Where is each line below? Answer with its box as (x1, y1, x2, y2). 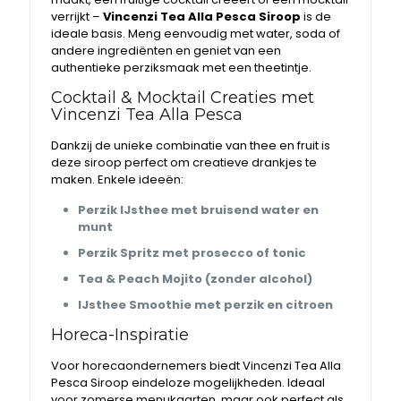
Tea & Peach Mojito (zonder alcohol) (78, 270, 313, 287)
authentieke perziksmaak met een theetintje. (51, 59, 312, 76)
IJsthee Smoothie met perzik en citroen (78, 296, 334, 313)
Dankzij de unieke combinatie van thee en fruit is (51, 137, 331, 154)
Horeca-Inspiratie (51, 325, 190, 345)
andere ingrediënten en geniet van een (51, 42, 282, 59)
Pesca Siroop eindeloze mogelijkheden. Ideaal (51, 374, 326, 391)
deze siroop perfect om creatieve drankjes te (51, 154, 318, 171)
